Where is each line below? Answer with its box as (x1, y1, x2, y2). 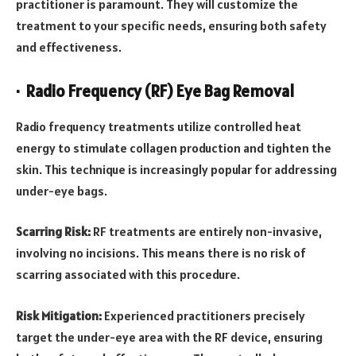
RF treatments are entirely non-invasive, (91, 223, 322, 240)
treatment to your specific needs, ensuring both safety (16, 17, 327, 33)
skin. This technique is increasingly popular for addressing (16, 161, 337, 177)
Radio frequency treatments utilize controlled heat (16, 118, 301, 134)
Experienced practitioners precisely (102, 307, 305, 323)
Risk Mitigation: (16, 307, 102, 323)
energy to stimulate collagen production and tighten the (16, 139, 331, 156)
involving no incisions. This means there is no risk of (16, 245, 306, 261)
